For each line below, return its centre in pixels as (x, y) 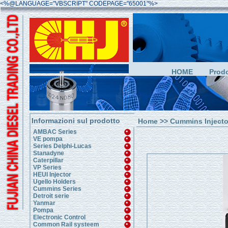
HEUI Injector (52, 175)
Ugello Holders (54, 182)
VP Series (47, 167)
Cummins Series (57, 189)
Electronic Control (59, 217)
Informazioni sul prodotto (76, 121)
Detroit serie (51, 196)
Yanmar (44, 203)
